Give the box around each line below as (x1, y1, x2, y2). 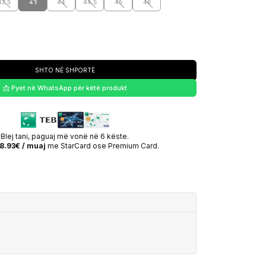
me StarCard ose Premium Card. (46, 141, 159, 150)
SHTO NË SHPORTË (34, 66, 95, 74)
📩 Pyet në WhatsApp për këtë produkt (2, 84, 127, 92)
